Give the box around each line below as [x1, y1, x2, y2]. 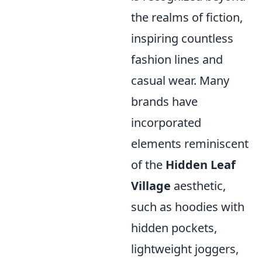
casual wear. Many [131, 73, 229, 88]
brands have [131, 94, 198, 109]
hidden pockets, [131, 220, 217, 236]
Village [131, 178, 171, 194]
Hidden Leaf [166, 157, 236, 173]
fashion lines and [131, 51, 223, 67]
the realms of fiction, [131, 9, 243, 25]
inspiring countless [131, 30, 233, 46]
